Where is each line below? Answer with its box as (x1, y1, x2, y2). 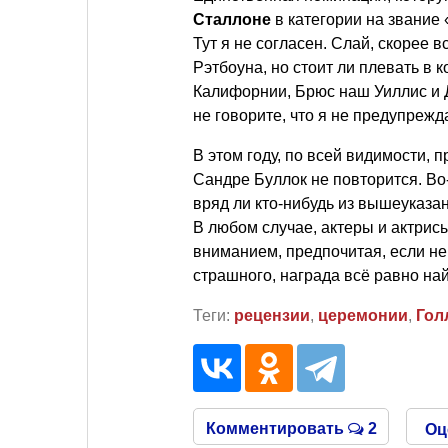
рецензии (234, 306, 310, 324)
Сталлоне (193, 10, 271, 28)
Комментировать (205, 419, 348, 437)
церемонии (318, 306, 408, 324)
